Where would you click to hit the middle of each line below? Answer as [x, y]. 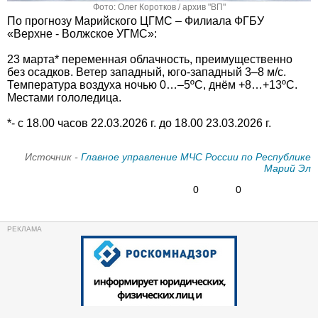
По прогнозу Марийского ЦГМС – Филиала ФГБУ [136, 21]
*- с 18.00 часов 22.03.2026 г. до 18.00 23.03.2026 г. [139, 123]
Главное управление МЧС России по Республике [196, 157]
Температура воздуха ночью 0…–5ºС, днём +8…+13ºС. [152, 84]
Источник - [53, 157]
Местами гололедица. [64, 97]
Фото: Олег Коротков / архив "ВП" [159, 7]
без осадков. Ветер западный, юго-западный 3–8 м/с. [147, 72]
